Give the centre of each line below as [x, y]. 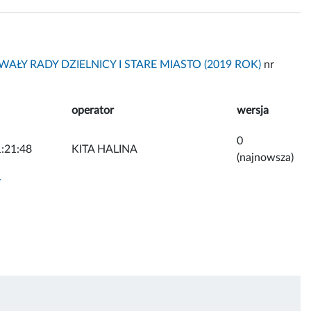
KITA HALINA [104, 149]
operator [93, 110]
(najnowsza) [265, 157]
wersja [253, 110]
